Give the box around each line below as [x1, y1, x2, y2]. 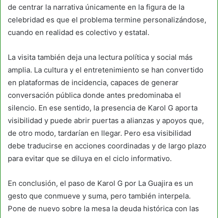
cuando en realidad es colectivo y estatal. [8, 27, 149, 37]
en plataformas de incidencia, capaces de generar [8, 77, 179, 87]
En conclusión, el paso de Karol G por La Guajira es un [8, 178, 193, 188]
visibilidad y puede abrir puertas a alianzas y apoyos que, [8, 115, 204, 125]
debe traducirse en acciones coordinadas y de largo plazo [8, 141, 206, 150]
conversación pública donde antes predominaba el [8, 90, 181, 100]
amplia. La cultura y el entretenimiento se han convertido [8, 65, 203, 74]
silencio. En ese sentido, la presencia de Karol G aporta [8, 103, 198, 112]
